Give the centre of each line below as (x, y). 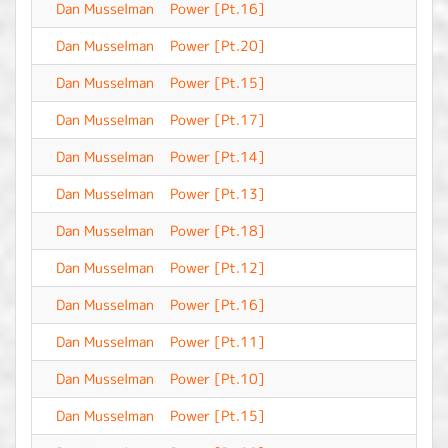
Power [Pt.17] (217, 119)
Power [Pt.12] (217, 267)
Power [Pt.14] (217, 156)
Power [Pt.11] (217, 341)
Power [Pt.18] (217, 230)
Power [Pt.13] (217, 193)
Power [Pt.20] (217, 45)
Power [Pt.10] (217, 378)
